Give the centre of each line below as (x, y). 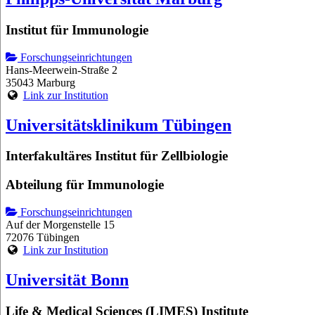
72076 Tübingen (43, 237)
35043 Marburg (40, 82)
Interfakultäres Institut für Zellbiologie (117, 156)
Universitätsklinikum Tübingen (118, 125)
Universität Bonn (67, 279)
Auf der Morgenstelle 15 (60, 224)
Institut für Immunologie (77, 30)
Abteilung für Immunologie (85, 185)
